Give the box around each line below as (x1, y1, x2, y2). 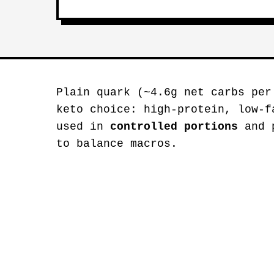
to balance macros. (56, 138, 177, 150)
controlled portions (110, 120, 238, 133)
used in (56, 120, 110, 133)
